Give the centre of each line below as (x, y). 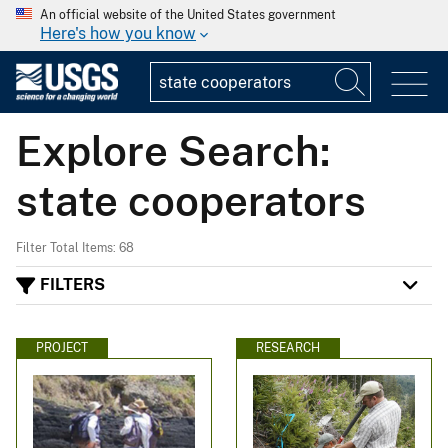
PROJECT (62, 347)
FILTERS (72, 285)
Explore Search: (173, 150)
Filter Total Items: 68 (75, 247)
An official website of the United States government (188, 15)
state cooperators (191, 200)
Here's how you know (118, 33)
